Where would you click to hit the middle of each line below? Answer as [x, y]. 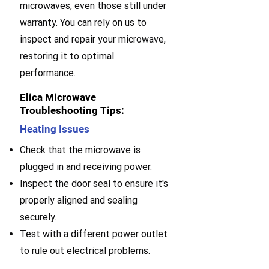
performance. [48, 73]
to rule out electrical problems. [85, 251]
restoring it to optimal [67, 56]
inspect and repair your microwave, [93, 39]
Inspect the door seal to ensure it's [94, 183]
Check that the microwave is [80, 150]
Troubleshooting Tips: [72, 110]
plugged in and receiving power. [86, 167]
